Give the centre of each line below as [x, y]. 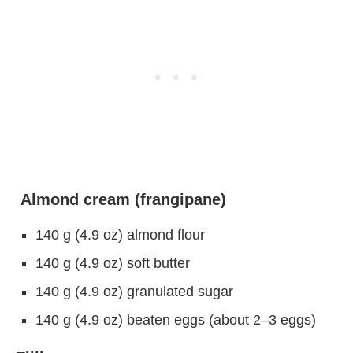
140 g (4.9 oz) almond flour [120, 234]
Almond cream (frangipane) [121, 199]
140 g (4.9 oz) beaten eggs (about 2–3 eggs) [176, 320]
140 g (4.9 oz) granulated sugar [134, 291]
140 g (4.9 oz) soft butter [113, 263]
